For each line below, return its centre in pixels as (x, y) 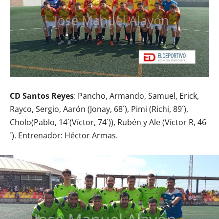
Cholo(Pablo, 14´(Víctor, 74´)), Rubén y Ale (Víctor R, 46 (108, 122)
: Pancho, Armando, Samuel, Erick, (136, 96)
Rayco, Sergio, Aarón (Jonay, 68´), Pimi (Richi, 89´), (99, 109)
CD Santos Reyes (42, 96)
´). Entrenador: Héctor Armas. (64, 136)
